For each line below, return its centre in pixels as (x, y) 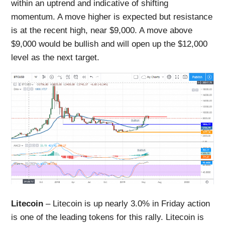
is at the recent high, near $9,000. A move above (102, 30)
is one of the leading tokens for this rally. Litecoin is (108, 217)
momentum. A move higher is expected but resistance (112, 17)
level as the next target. (55, 57)
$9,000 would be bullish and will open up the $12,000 (109, 44)
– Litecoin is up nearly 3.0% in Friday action (127, 204)
